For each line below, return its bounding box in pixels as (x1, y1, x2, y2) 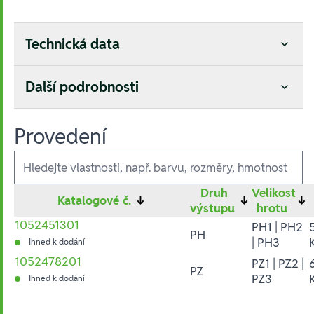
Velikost (252, 184, 296, 200)
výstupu (190, 200, 238, 216)
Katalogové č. (57, 192, 135, 208)
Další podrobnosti (25, 77, 139, 96)
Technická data (25, 34, 120, 53)
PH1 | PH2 (252, 219, 303, 235)
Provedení (14, 122, 107, 150)
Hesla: (14, 289, 46, 305)
